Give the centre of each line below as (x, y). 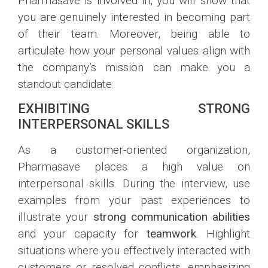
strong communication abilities (171, 217)
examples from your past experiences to (134, 200)
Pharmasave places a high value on (134, 167)
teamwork (171, 234)
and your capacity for (82, 234)
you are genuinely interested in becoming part (134, 17)
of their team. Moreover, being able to (134, 33)
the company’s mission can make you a (134, 67)
